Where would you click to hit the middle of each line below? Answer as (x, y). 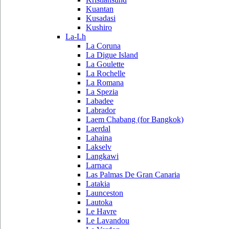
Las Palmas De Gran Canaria (133, 175)
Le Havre (101, 211)
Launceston (105, 193)
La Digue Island (112, 55)
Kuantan (100, 9)
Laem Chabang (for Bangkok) (135, 119)
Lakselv (99, 147)
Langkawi (102, 156)
